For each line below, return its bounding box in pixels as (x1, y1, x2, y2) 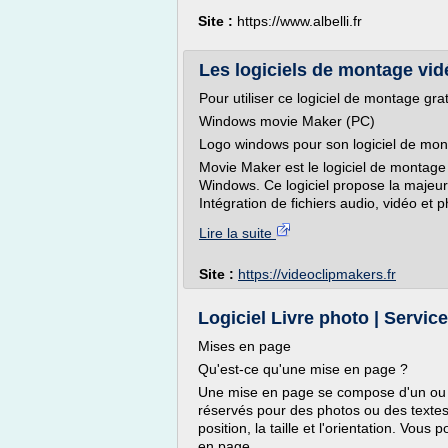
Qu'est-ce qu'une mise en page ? (198, 361, 408, 377)
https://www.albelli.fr (237, 13, 362, 29)
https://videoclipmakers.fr (238, 266, 396, 282)
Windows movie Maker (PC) (199, 113, 375, 129)
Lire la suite (199, 225, 276, 241)
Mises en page (198, 338, 291, 354)
